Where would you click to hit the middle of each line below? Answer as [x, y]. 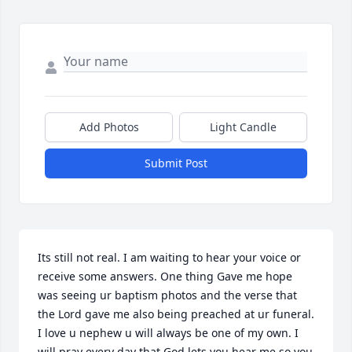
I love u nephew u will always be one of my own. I [168, 333]
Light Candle [243, 127]
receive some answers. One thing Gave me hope [165, 277]
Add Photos [109, 127]
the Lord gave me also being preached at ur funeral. [176, 314]
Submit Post [176, 163]
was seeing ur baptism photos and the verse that [167, 295]
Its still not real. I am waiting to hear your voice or [169, 258]
